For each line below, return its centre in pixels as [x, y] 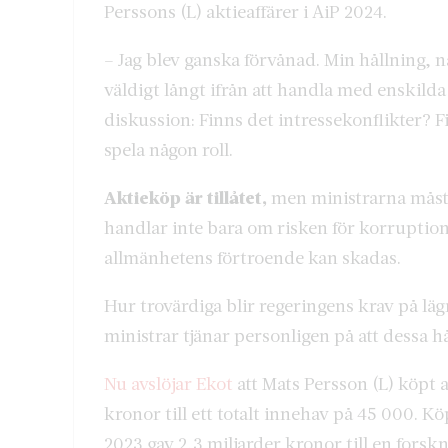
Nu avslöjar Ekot [168, 382]
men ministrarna [336, 196]
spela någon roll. [168, 148]
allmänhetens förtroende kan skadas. [252, 256]
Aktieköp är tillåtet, [185, 196]
